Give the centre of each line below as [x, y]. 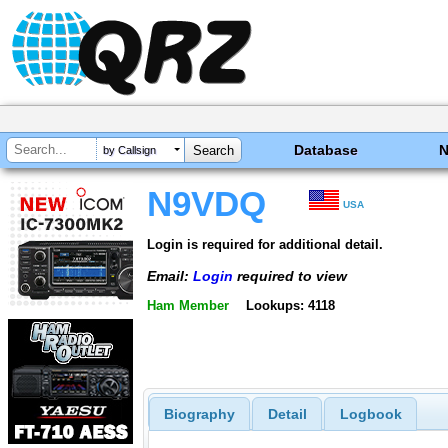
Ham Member [188, 306]
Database [326, 150]
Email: [170, 275]
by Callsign [129, 150]
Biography [199, 414]
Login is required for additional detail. [265, 244]
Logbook [370, 414]
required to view [290, 275]
